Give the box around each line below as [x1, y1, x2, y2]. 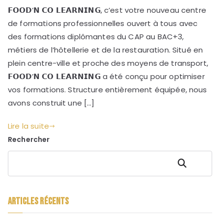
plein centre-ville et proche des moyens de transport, [8, 58, 208, 69]
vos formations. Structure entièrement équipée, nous [8, 84, 207, 95]
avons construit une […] [8, 98, 95, 109]
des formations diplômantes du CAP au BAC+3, [8, 31, 184, 42]
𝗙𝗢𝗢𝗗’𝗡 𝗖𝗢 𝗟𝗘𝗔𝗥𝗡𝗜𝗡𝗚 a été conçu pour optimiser [8, 71, 205, 82]
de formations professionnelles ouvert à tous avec [8, 18, 198, 29]
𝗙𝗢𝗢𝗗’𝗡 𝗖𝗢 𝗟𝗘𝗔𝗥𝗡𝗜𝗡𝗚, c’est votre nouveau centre [8, 5, 206, 16]
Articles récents [8, 195, 69, 207]
